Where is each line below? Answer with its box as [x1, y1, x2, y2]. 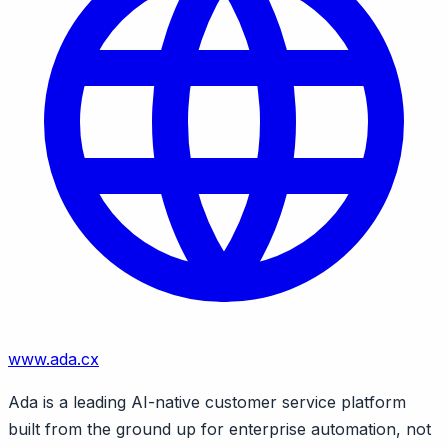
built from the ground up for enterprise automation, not [8, 418, 431, 439]
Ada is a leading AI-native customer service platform [8, 391, 406, 412]
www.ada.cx [8, 348, 99, 369]
